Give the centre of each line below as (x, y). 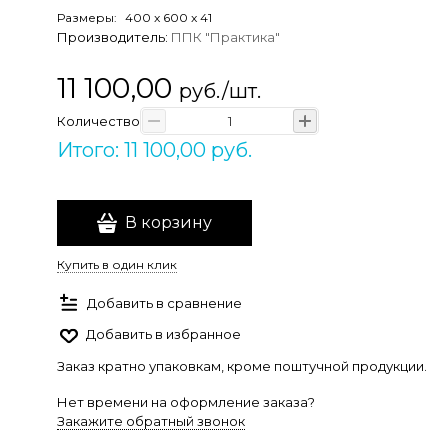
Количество (98, 120)
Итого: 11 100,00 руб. (154, 150)
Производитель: (114, 37)
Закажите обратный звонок (151, 421)
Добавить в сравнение (164, 302)
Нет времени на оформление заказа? (186, 402)
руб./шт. (220, 91)
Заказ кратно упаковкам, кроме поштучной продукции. (242, 366)
